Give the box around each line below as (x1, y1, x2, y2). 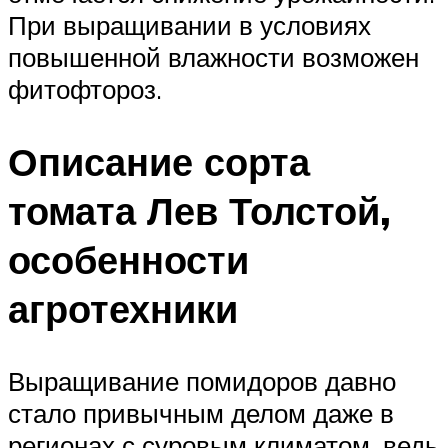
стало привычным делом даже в (8, 396, 394, 429)
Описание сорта (8, 136, 310, 186)
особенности (8, 234, 249, 284)
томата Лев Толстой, (8, 185, 391, 235)
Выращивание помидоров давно (8, 364, 396, 397)
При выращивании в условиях (8, 9, 371, 42)
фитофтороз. (8, 73, 162, 106)
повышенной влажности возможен (8, 41, 419, 74)
